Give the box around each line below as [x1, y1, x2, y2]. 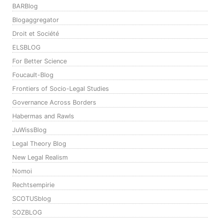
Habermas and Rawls [12, 112, 74, 120]
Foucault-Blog [12, 71, 54, 79]
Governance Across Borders [12, 99, 96, 107]
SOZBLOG [12, 209, 42, 217]
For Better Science [12, 57, 67, 65]
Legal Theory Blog [12, 140, 66, 148]
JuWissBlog [12, 126, 47, 134]
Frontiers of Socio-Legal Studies [12, 85, 109, 93]
